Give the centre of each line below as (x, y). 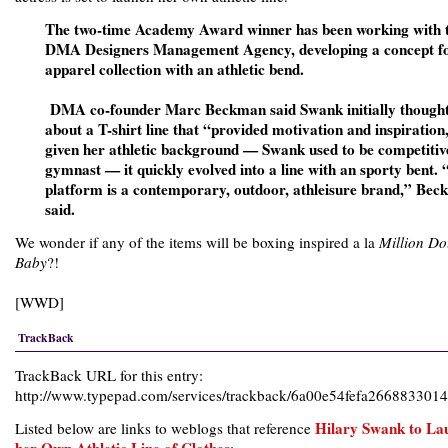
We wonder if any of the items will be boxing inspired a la (197, 242)
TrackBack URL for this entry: (109, 375)
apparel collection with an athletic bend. (174, 69)
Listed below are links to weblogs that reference (165, 428)
